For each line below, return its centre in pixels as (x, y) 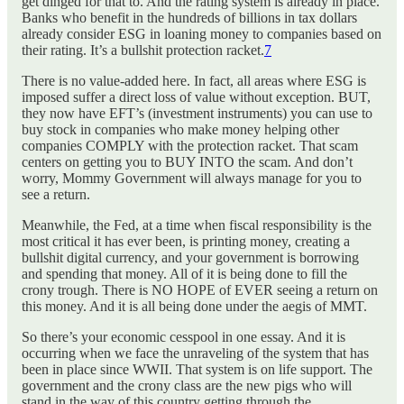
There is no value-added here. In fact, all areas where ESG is (194, 81)
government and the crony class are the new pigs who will (187, 386)
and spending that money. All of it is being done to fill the (184, 274)
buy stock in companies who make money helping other (180, 130)
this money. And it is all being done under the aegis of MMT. (194, 307)
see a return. (56, 195)
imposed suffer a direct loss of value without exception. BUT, (196, 97)
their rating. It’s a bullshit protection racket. (143, 50)
